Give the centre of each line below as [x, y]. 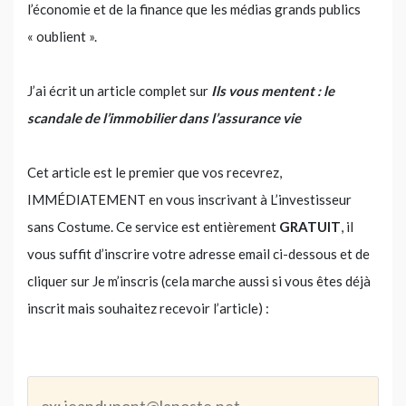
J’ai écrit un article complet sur [119, 90]
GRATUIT [310, 226]
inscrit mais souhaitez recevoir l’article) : [148, 308]
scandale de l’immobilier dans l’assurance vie [164, 117]
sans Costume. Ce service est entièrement [153, 226]
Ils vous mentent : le [273, 90]
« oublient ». [62, 36]
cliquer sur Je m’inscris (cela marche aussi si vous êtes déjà [199, 280]
